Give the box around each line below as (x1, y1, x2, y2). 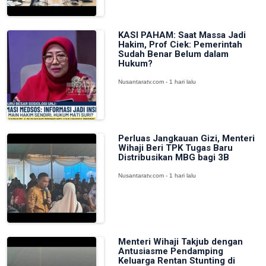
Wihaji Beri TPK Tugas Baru (118, 142, 233, 153)
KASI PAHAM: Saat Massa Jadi (118, 30, 246, 40)
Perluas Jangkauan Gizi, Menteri (118, 133, 255, 144)
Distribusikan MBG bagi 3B (118, 152, 229, 163)
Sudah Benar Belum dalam (118, 49, 229, 59)
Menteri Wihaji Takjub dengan (118, 236, 243, 247)
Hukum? (118, 58, 153, 69)
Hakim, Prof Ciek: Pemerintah (118, 39, 242, 50)
